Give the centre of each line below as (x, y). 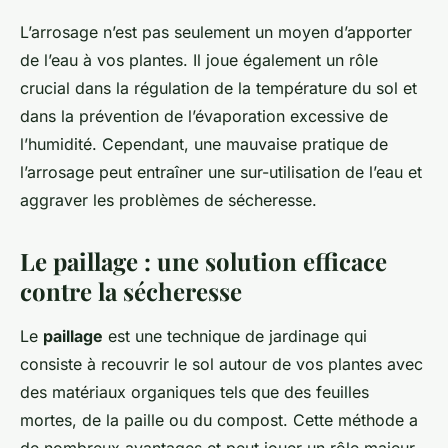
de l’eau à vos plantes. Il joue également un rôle (199, 60)
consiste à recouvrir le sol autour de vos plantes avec (221, 364)
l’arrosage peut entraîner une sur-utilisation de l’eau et (221, 172)
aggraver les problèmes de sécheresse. (168, 200)
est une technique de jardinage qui (235, 336)
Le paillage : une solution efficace (203, 261)
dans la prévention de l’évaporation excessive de (204, 116)
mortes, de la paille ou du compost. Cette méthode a (219, 420)
